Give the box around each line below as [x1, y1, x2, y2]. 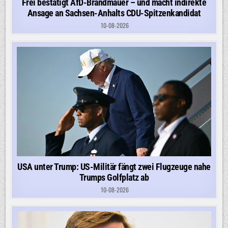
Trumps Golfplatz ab [79, 172, 149, 183]
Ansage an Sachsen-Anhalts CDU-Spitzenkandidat [27, 8, 201, 19]
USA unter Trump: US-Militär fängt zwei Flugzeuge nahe [17, 161, 211, 172]
